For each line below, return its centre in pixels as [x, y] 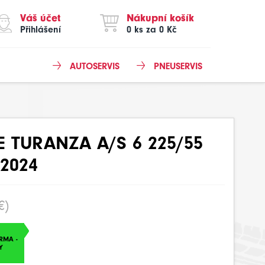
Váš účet [40, 18]
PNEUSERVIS [178, 66]
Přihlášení [41, 30]
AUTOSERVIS [95, 66]
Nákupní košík [160, 18]
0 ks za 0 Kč [151, 30]
